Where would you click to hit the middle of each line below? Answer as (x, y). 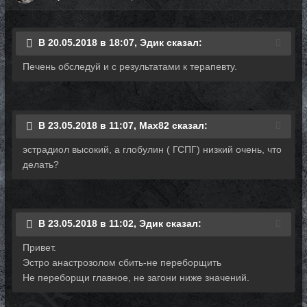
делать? (41, 164)
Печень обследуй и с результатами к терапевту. (130, 66)
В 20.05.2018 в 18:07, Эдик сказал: (120, 43)
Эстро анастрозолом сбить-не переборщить (122, 262)
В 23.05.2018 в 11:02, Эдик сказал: (120, 224)
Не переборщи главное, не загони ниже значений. (136, 278)
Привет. (39, 247)
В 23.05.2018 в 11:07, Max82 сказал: (123, 126)
